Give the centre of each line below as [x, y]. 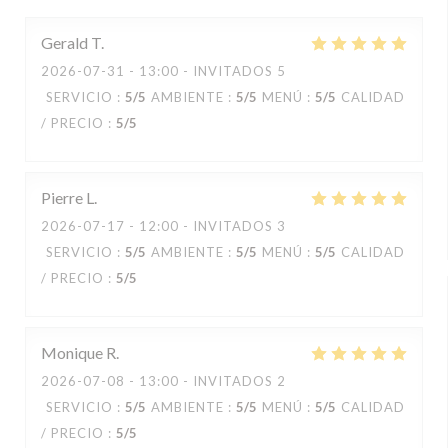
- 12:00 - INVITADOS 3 [205, 226]
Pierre [62, 197]
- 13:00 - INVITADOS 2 [205, 381]
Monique [72, 352]
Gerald [64, 42]
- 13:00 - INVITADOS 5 [205, 71]
